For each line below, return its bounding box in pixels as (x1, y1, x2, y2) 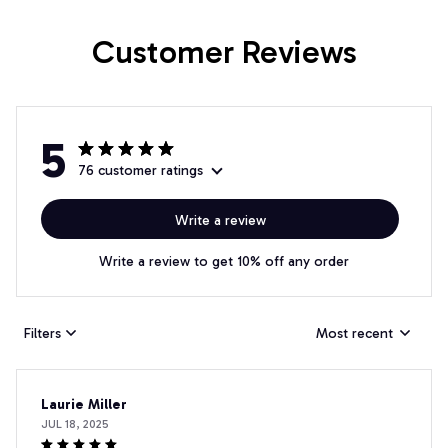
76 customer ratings (78, 162, 203, 180)
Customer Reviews (91, 33, 357, 72)
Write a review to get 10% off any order (99, 253, 349, 271)
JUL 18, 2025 (41, 417, 109, 432)
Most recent (316, 324, 393, 342)
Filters (24, 324, 61, 342)
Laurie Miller (41, 396, 127, 414)
